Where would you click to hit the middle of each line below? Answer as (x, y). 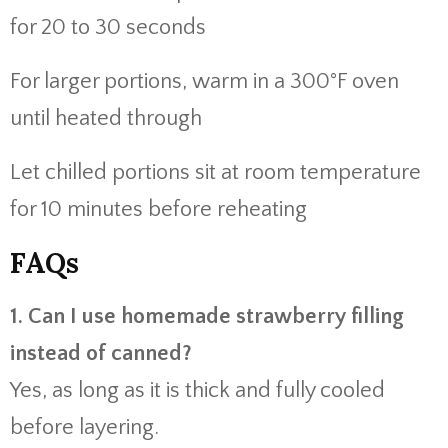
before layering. (84, 427)
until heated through (106, 118)
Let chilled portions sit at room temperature (215, 172)
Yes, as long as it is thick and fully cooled (197, 390)
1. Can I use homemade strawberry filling (207, 316)
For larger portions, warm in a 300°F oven (204, 81)
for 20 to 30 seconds (108, 27)
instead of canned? (101, 353)
